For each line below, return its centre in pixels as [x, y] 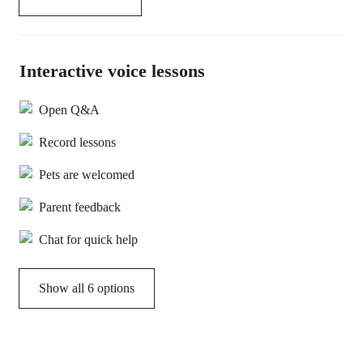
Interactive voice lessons [112, 71]
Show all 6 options [87, 288]
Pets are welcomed [87, 175]
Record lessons [77, 142]
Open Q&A [69, 110]
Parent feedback [80, 207]
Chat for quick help [88, 239]
